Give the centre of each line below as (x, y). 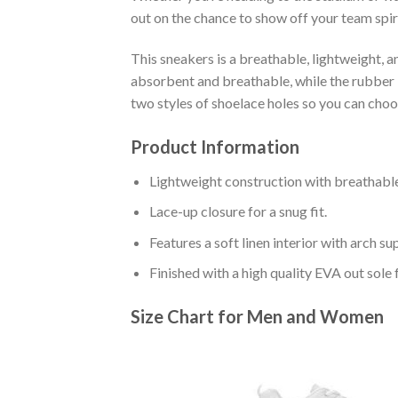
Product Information (215, 146)
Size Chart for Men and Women (257, 317)
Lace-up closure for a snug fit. (238, 211)
